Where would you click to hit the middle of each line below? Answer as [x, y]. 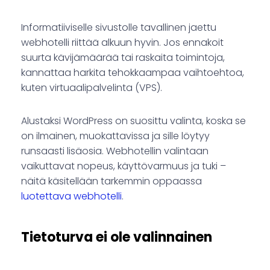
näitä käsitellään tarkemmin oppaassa [111, 181]
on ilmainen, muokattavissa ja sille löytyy [115, 136]
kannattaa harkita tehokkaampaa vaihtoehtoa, [133, 73]
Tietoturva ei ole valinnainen [117, 237]
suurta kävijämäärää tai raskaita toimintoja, [123, 58]
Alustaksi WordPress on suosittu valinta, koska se [133, 121]
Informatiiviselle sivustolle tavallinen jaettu [119, 28]
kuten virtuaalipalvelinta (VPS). [92, 88]
